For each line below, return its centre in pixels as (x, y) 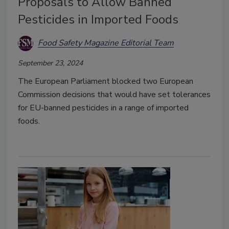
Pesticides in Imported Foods (98, 19)
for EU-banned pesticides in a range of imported (103, 108)
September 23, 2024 (50, 63)
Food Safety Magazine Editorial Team (106, 43)
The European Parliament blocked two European (106, 81)
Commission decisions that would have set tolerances (114, 94)
